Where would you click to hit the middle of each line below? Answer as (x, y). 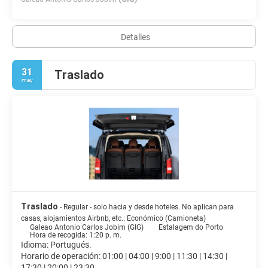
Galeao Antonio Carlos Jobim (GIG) (87, 227)
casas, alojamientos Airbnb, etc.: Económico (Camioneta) (113, 218)
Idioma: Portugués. (56, 245)
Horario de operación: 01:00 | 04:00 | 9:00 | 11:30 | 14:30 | (124, 256)
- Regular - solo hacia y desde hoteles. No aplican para (147, 207)
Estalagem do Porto (191, 227)
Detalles (135, 37)
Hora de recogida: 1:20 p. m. (76, 235)
